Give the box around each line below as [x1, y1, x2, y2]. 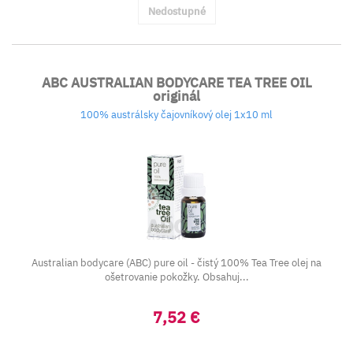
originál [153, 87, 200, 105]
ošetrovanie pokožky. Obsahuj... [104, 270, 249, 284]
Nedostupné [147, 5, 206, 18]
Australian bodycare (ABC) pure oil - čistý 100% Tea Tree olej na [32, 256, 321, 269]
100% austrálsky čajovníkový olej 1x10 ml [80, 108, 273, 121]
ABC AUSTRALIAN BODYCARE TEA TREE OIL [41, 74, 312, 91]
